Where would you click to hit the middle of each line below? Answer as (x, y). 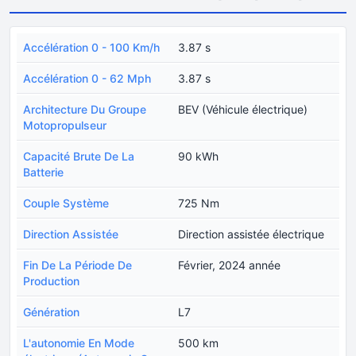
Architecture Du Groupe (85, 109)
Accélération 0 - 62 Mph (87, 78)
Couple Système (66, 203)
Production (51, 281)
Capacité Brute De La (79, 156)
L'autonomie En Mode (79, 342)
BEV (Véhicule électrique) (243, 109)
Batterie (43, 172)
